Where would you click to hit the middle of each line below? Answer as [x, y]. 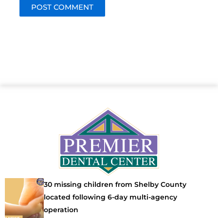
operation [61, 209]
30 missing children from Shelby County [115, 184]
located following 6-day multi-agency [110, 197]
